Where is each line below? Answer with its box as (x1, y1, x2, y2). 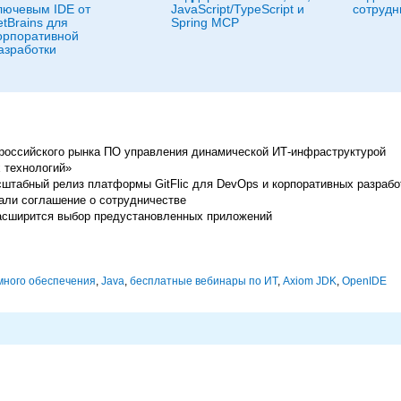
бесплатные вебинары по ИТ (130, 275, 277, 287)
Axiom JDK (283, 275, 337, 287)
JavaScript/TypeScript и (171, 2, 304, 16)
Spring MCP (171, 15, 239, 30)
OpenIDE (342, 275, 387, 287)
